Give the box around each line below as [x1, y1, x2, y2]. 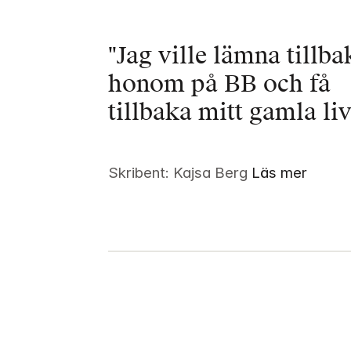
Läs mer [251, 164, 308, 183]
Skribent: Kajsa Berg [108, 164, 248, 183]
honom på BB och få [108, 69, 331, 99]
